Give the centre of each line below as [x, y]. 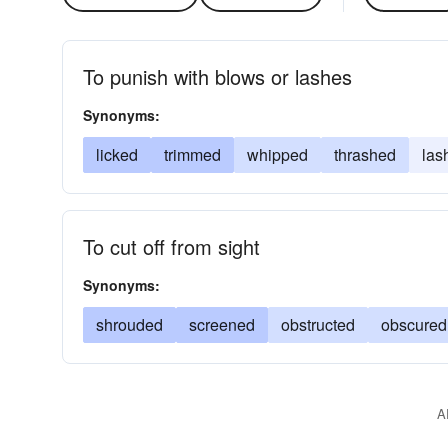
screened [222, 324]
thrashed [365, 154]
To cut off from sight [171, 246]
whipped [277, 154]
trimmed [192, 154]
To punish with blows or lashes [217, 76]
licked [117, 154]
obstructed [318, 324]
